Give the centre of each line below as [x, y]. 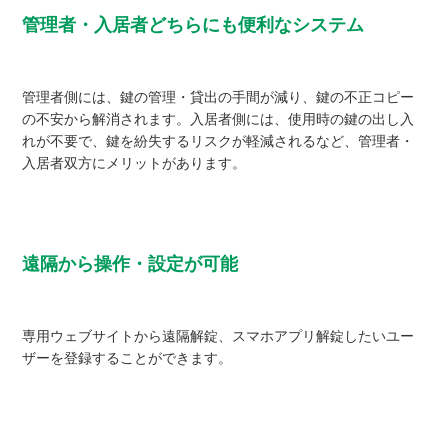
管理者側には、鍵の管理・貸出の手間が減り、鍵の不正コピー [218, 97]
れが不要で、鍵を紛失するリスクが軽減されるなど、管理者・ [218, 141]
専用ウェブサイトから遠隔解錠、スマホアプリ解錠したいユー [218, 336]
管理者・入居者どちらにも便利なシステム [193, 25]
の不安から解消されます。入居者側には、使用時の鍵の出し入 [218, 119]
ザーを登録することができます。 [127, 358]
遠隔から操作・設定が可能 [130, 264]
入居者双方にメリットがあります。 [134, 163]
